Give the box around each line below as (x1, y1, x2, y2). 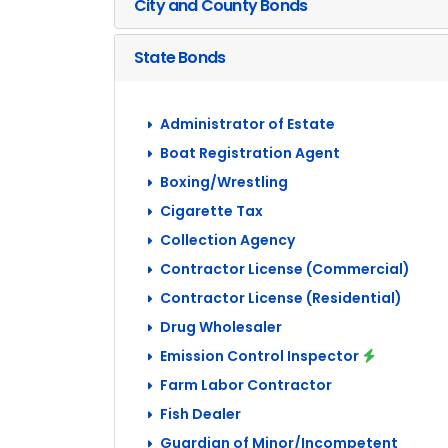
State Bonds (134, 46, 226, 69)
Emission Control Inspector (160, 346, 359, 366)
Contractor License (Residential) (160, 288, 402, 308)
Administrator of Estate (160, 114, 335, 134)
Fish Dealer (160, 404, 241, 424)
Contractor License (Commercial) (160, 259, 410, 279)
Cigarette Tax (160, 201, 263, 221)
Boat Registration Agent (160, 143, 340, 163)
